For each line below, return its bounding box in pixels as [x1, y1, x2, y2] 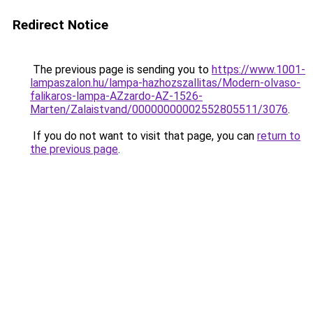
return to [257, 129, 300, 143]
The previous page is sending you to [30, 63, 212, 76]
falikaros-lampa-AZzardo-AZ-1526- [30, 89, 203, 103]
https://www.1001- [212, 63, 305, 76]
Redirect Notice [13, 17, 108, 33]
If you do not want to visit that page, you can [30, 129, 257, 143]
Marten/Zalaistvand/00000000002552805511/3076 [30, 103, 288, 116]
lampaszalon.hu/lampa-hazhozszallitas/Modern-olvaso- [30, 76, 300, 89]
